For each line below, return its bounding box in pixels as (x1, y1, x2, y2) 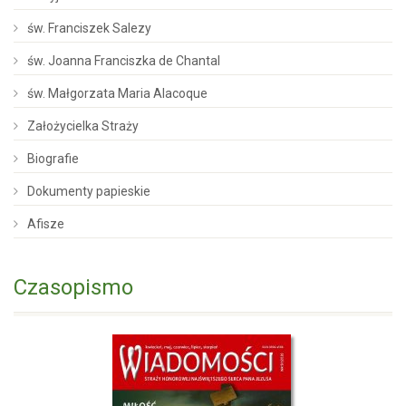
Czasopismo (14, 274, 133, 300)
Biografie (27, 150, 79, 166)
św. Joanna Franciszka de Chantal (27, 53, 220, 68)
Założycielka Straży (27, 118, 139, 133)
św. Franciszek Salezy (27, 20, 151, 35)
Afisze (27, 216, 64, 231)
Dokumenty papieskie (27, 183, 150, 198)
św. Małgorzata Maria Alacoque (27, 85, 208, 101)
